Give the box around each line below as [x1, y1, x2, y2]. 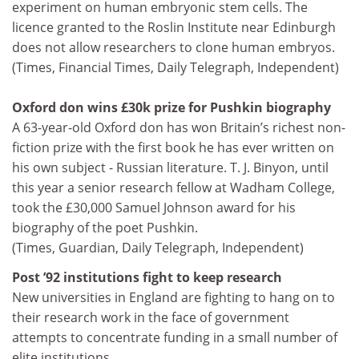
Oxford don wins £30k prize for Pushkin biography [12, 98, 331, 116]
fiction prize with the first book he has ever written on [12, 138, 334, 156]
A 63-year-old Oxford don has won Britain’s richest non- [12, 118, 345, 136]
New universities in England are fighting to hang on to [12, 288, 335, 306]
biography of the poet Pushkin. [12, 218, 198, 236]
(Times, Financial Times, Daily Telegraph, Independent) [12, 58, 339, 76]
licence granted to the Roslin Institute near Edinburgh [12, 18, 336, 36]
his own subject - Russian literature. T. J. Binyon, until [12, 158, 329, 176]
